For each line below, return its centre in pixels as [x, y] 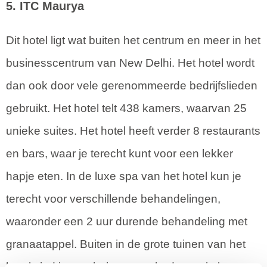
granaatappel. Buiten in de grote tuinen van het [126, 244]
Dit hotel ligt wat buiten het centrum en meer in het [133, 41]
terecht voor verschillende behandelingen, [113, 199]
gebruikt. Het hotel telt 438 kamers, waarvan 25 [126, 108]
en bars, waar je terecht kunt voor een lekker [119, 154]
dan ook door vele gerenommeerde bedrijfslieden [132, 86]
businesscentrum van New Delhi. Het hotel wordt [130, 63]
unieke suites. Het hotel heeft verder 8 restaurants [133, 131]
